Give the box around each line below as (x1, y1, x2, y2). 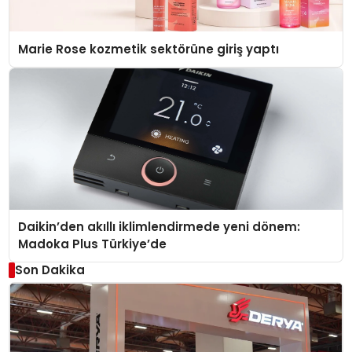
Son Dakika (14, 262, 85, 279)
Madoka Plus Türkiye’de (18, 236, 167, 253)
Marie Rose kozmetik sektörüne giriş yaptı (18, 40, 280, 57)
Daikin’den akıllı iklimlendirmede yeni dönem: (18, 218, 301, 236)
